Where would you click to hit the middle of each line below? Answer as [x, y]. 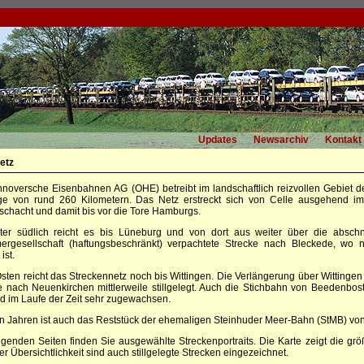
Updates [218, 140]
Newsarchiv [281, 140]
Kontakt [343, 140]
